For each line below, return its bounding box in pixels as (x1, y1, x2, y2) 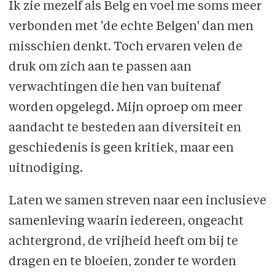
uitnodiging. (8, 163, 85, 176)
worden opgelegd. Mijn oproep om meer (8, 102, 242, 115)
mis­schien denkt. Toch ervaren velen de (8, 41, 242, 54)
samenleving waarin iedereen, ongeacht (8, 215, 244, 228)
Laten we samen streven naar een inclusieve (8, 195, 266, 208)
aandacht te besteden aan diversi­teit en (8, 122, 241, 135)
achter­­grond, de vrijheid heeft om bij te (8, 236, 238, 249)
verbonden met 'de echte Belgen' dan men (8, 21, 254, 34)
